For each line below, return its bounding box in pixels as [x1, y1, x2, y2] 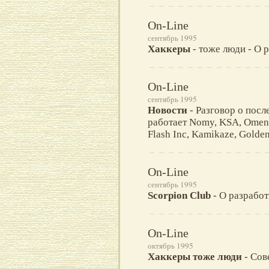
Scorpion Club [148, 190, 211, 202]
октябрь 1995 [148, 240, 193, 252]
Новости [148, 104, 187, 116]
